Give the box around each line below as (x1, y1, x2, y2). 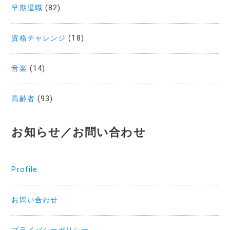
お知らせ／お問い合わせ (11, 125, 146, 139)
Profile (11, 165, 38, 174)
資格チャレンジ (11, 33, 66, 43)
